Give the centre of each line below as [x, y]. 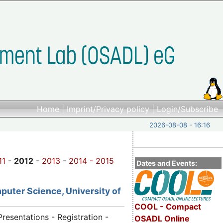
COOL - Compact [167, 206]
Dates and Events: [167, 163]
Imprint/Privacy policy [108, 109]
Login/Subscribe [187, 109]
